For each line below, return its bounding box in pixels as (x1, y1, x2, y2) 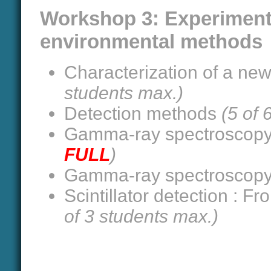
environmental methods (40, 30, 263, 53)
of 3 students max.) (64, 206, 218, 226)
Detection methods (64, 103, 221, 123)
